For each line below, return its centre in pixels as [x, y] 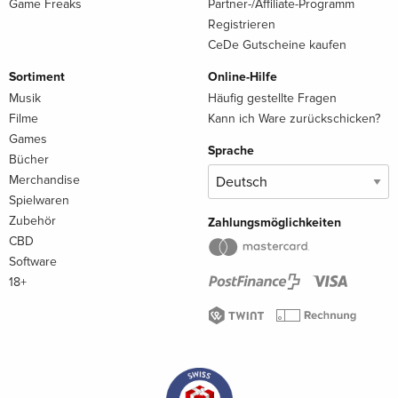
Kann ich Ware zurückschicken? [294, 119]
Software [33, 262]
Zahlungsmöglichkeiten [275, 223]
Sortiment [37, 77]
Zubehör [32, 221]
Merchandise [44, 180]
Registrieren [242, 25]
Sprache [231, 151]
